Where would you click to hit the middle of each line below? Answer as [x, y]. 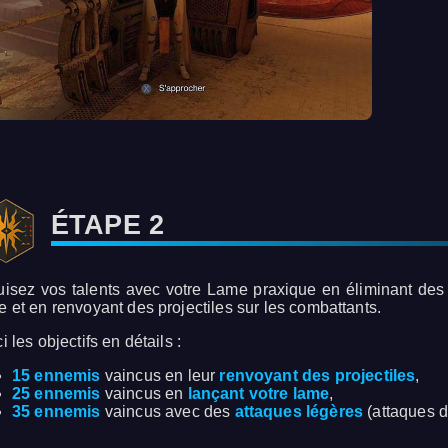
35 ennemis [56, 412]
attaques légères [299, 412]
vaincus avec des [167, 412]
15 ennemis [56, 376]
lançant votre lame [258, 394]
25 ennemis [56, 394]
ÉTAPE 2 [108, 225]
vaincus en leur [160, 376]
